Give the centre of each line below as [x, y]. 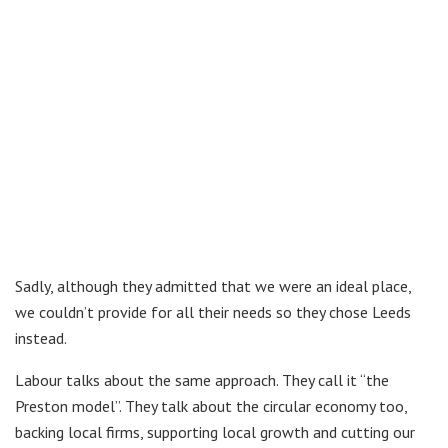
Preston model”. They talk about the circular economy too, [211, 405]
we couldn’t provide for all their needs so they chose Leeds [213, 311]
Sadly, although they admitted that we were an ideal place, [213, 285]
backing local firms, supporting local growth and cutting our [215, 431]
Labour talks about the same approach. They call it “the [202, 379]
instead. [41, 337]
